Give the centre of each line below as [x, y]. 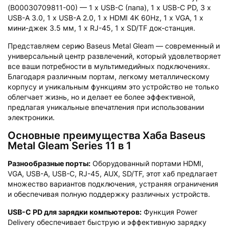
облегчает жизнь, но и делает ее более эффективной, [101, 97]
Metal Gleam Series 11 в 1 [70, 145]
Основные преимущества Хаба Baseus [107, 135]
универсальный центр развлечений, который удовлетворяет [114, 56]
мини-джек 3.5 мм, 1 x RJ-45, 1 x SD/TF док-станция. [101, 28]
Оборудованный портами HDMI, [147, 163]
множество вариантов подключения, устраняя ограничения [113, 184]
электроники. [31, 117]
